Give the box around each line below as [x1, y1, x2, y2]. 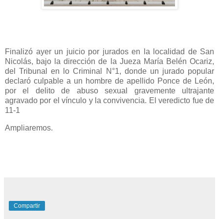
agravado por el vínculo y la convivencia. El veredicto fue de [5, 96, 214, 105]
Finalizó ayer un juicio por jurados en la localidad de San [5, 47, 214, 56]
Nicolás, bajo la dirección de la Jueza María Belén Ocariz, [5, 57, 214, 66]
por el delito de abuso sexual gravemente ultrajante [5, 86, 214, 95]
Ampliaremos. [5, 123, 55, 132]
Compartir [14, 202, 40, 210]
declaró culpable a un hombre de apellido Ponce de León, [5, 76, 214, 85]
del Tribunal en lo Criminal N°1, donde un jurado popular [5, 66, 214, 75]
